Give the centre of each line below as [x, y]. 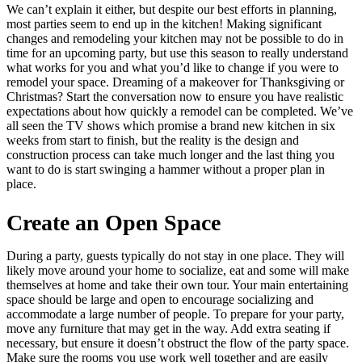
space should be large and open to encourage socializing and [160, 300]
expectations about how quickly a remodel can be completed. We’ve [180, 112]
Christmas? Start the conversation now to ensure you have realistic [175, 97]
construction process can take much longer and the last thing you [170, 155]
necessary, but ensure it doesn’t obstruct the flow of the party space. [178, 343]
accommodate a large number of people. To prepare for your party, [175, 314]
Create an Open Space [114, 223]
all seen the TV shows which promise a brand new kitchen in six [171, 126]
